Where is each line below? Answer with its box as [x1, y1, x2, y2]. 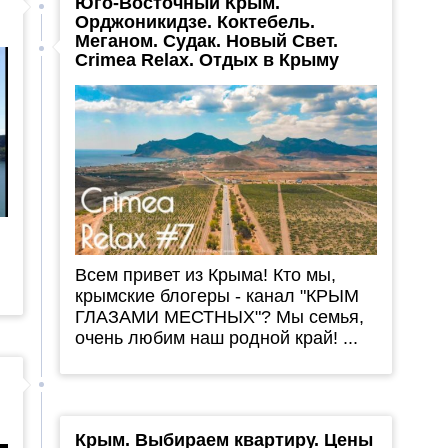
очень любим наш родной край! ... [74, 328, 358, 349]
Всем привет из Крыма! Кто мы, [74, 265, 336, 286]
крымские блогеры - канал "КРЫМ [74, 286, 359, 307]
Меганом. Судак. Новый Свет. [74, 31, 338, 52]
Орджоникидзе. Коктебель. [74, 12, 315, 33]
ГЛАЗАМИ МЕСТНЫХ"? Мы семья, [74, 307, 364, 328]
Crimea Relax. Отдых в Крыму [74, 50, 339, 71]
